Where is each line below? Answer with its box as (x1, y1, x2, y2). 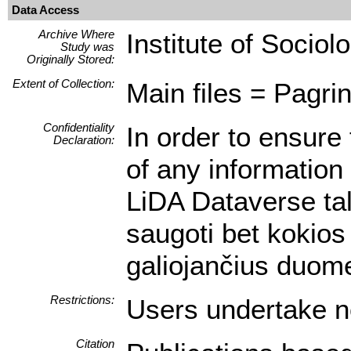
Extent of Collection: (13, 77, 114, 90)
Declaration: (53, 133, 114, 147)
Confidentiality (43, 121, 114, 134)
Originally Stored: (27, 52, 114, 66)
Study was (60, 40, 114, 53)
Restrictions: (50, 293, 114, 306)
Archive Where (38, 27, 114, 41)
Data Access (12, 3, 79, 16)
